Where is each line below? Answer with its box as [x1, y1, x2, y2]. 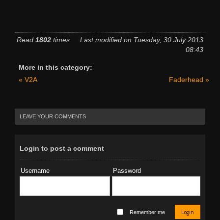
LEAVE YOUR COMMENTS [20, 113, 86, 119]
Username [21, 166, 50, 174]
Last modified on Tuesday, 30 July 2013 [80, 35, 203, 44]
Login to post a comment [20, 144, 104, 152]
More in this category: [19, 63, 92, 71]
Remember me [130, 209, 165, 215]
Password [112, 166, 141, 174]
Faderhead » [169, 75, 209, 83]
